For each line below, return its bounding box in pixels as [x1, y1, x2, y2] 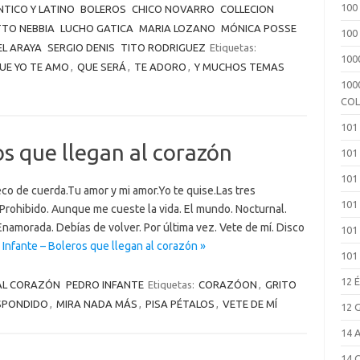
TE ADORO [133, 61, 186, 72]
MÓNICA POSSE [220, 22, 297, 34]
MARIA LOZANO [138, 22, 215, 34]
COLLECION [219, 3, 274, 14]
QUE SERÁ [76, 61, 126, 72]
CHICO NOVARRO [131, 3, 215, 14]
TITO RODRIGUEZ [120, 42, 206, 53]
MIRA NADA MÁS [55, 298, 137, 309]
